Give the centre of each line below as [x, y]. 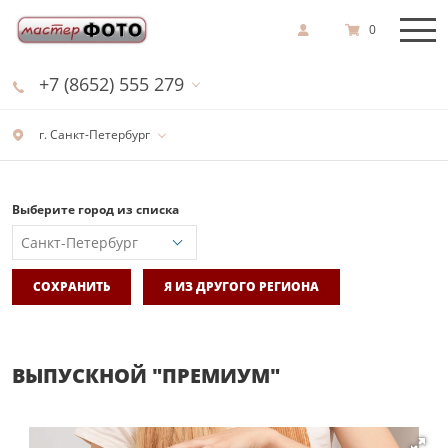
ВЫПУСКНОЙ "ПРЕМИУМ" [146, 375]
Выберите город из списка [95, 209]
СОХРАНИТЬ [71, 286]
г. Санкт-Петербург [93, 134]
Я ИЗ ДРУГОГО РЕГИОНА [241, 286]
